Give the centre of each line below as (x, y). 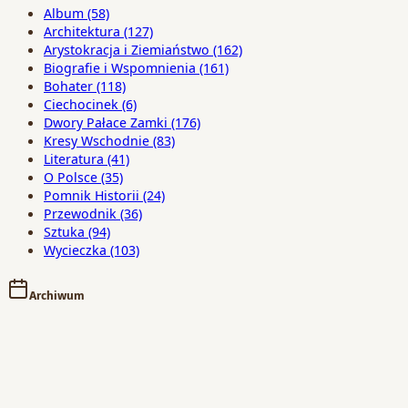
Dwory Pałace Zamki (106, 122)
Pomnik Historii (92, 195)
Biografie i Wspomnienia (120, 68)
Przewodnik (80, 214)
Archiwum (57, 295)
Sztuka (64, 232)
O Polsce (71, 177)
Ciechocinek (81, 104)
